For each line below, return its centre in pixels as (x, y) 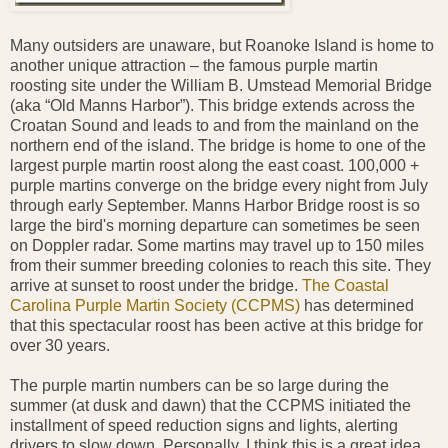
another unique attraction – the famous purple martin (194, 65)
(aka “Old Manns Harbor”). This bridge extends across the (212, 105)
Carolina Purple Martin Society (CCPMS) (155, 305)
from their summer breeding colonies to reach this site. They (220, 265)
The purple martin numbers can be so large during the (199, 385)
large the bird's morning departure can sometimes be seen (215, 225)
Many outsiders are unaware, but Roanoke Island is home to (222, 45)
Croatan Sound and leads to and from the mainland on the (214, 125)
